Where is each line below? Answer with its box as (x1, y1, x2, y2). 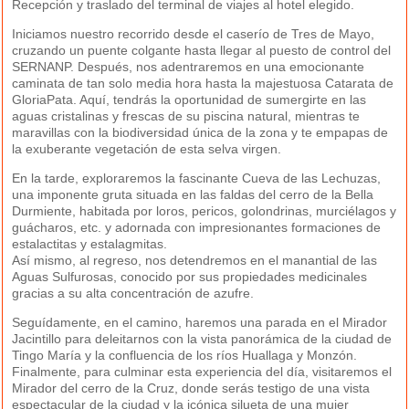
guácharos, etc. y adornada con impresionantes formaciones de (12, 220, 382, 236)
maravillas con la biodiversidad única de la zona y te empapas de (12, 125, 389, 141)
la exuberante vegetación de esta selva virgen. (12, 142, 282, 157)
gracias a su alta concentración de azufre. (12, 286, 255, 301)
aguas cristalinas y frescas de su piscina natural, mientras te (12, 109, 361, 124)
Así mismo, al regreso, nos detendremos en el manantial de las (12, 253, 378, 268)
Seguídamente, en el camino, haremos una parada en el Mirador (12, 315, 388, 330)
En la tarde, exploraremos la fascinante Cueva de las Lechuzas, (12, 171, 382, 186)
